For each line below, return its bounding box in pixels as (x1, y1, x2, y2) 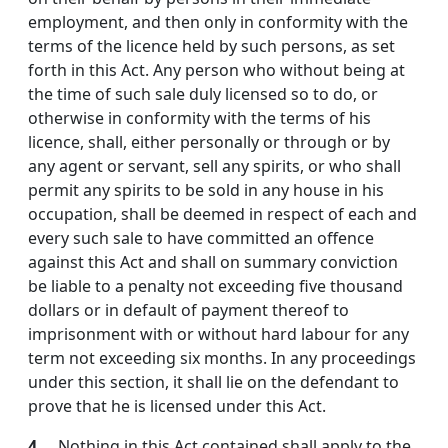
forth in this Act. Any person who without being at (28, 59, 405, 82)
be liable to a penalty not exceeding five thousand (28, 275, 403, 298)
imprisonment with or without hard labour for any (28, 323, 409, 346)
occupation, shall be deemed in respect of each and (28, 203, 417, 226)
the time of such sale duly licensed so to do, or (28, 83, 378, 106)
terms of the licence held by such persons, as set (28, 35, 395, 58)
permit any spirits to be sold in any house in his (28, 179, 384, 202)
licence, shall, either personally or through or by (28, 131, 390, 154)
